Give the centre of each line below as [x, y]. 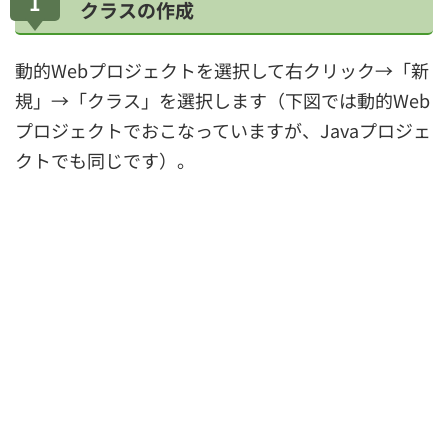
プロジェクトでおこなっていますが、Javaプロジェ [223, 130]
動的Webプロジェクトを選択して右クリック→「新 [222, 70]
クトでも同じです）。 [105, 160]
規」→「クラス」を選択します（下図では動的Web [222, 100]
